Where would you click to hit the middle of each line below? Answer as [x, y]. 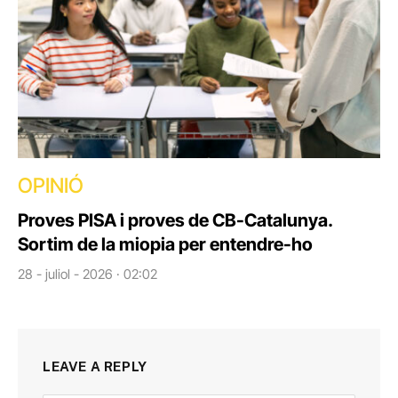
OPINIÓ [51, 186]
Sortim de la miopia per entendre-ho [165, 245]
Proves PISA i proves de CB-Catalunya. [175, 221]
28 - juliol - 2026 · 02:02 [88, 275]
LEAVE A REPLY [95, 367]
